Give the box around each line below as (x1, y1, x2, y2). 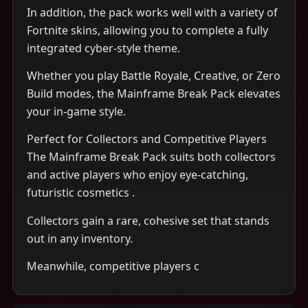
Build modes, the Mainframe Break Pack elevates (27, 86, 280, 102)
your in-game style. (27, 104, 126, 120)
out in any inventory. (27, 230, 133, 246)
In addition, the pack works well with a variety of (27, 4, 278, 20)
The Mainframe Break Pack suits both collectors (27, 149, 276, 165)
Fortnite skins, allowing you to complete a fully (27, 22, 268, 38)
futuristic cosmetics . (27, 185, 135, 201)
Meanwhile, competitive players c (27, 258, 199, 274)
